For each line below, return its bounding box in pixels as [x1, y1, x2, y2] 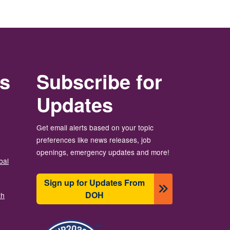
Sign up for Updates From [44, 177, 145, 188]
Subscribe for [36, 67, 162, 95]
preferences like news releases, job [36, 135, 151, 145]
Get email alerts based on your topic [36, 122, 154, 132]
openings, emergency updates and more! [36, 147, 169, 157]
